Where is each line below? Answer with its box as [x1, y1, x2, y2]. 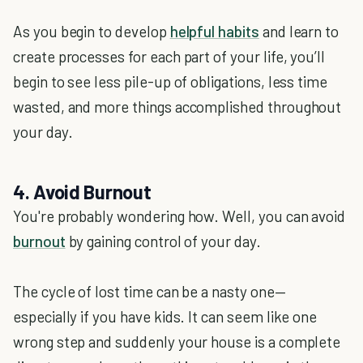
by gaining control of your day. [65, 232, 261, 251]
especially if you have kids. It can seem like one [13, 307, 318, 327]
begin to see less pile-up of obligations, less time [13, 72, 328, 92]
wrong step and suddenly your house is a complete [13, 332, 341, 352]
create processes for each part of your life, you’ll [13, 47, 326, 66]
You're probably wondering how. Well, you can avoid [13, 207, 346, 226]
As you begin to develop [13, 22, 170, 41]
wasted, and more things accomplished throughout [13, 97, 342, 117]
